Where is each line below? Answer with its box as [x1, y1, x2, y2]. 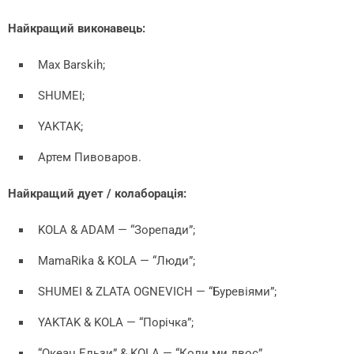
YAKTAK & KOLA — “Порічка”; [38, 314, 194, 330]
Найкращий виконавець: [8, 21, 145, 36]
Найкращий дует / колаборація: [8, 186, 186, 201]
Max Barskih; [38, 57, 105, 72]
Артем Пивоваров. [38, 149, 141, 164]
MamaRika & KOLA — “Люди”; [38, 253, 195, 268]
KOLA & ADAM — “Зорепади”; [38, 222, 195, 237]
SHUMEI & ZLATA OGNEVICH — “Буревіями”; [38, 284, 277, 299]
